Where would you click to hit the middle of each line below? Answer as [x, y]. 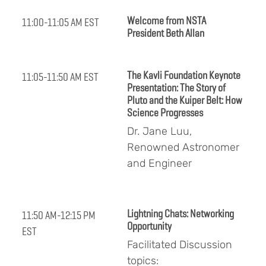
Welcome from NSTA [167, 21]
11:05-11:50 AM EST [60, 77]
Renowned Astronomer [183, 148]
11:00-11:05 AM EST [61, 23]
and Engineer [159, 164]
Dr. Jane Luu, [159, 132]
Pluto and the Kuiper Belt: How [185, 100]
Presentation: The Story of [176, 88]
